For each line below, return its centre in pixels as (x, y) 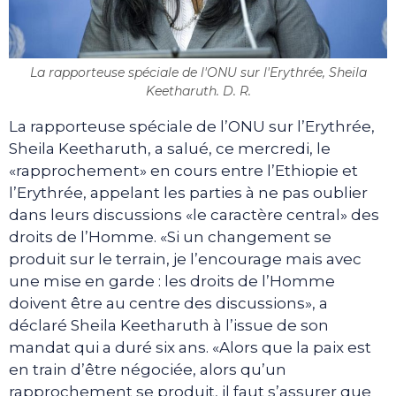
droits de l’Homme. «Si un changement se (170, 237)
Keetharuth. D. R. (198, 91)
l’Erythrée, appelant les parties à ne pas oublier (188, 193)
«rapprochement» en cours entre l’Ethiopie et (183, 171)
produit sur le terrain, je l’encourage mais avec (185, 259)
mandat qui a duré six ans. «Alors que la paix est (190, 348)
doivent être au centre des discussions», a (168, 304)
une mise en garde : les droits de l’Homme (172, 282)
